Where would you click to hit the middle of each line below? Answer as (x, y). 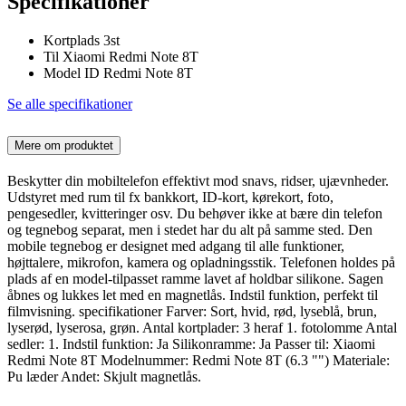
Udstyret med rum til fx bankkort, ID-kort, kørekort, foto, (170, 197)
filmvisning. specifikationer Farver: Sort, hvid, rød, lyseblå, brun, (192, 311)
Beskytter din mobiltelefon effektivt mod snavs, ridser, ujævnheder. (198, 180)
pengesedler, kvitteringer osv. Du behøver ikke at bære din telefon (195, 213)
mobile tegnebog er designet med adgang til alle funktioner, (176, 246)
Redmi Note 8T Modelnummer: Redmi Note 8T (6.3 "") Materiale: (198, 360)
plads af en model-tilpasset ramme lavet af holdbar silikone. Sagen (195, 278)
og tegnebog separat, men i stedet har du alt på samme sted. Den (190, 229)
